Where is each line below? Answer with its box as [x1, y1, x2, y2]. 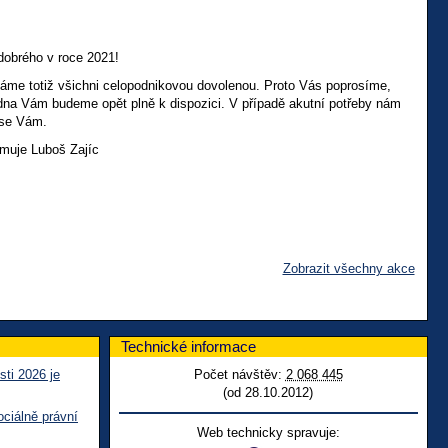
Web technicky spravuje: [196, 424, 340, 440]
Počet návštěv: [193, 366, 286, 382]
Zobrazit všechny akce [282, 260, 415, 276]
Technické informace [121, 337, 256, 355]
